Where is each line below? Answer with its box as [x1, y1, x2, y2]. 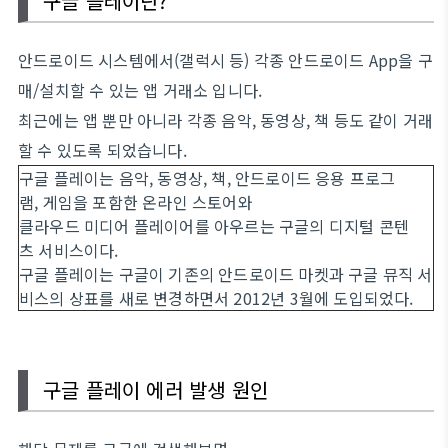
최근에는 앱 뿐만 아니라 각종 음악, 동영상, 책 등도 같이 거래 [18, 108, 434, 132]
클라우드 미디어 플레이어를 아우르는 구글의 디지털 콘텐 [19, 214, 410, 238]
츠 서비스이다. [19, 238, 123, 262]
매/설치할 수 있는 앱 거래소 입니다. [18, 78, 263, 102]
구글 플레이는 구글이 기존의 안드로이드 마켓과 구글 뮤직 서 [19, 262, 433, 286]
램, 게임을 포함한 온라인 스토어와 [19, 190, 257, 214]
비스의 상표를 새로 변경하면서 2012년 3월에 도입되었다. [19, 286, 414, 310]
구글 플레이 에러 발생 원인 [43, 375, 268, 404]
